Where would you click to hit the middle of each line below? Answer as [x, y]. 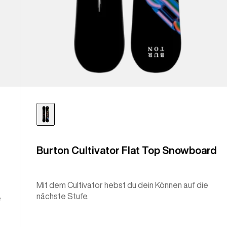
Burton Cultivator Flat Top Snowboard [127, 150]
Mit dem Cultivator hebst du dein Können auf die [123, 185]
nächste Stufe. [63, 196]
